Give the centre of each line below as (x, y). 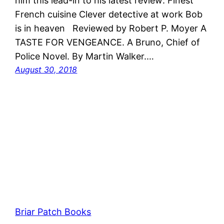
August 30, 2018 (46, 70)
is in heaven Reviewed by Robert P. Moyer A (111, 28)
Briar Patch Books (53, 212)
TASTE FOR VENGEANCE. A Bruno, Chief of (108, 42)
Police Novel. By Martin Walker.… (85, 56)
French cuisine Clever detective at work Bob (109, 14)
